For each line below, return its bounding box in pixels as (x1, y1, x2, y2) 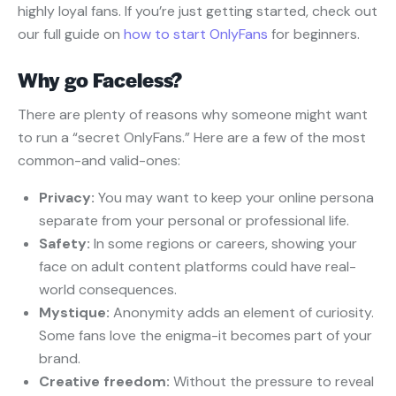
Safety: (39, 234, 90, 254)
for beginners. (268, 25, 360, 44)
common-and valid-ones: (18, 151, 180, 171)
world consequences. (39, 280, 177, 300)
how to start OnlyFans (120, 25, 268, 44)
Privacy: (39, 188, 98, 208)
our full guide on (18, 25, 120, 44)
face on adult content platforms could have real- (39, 257, 356, 277)
